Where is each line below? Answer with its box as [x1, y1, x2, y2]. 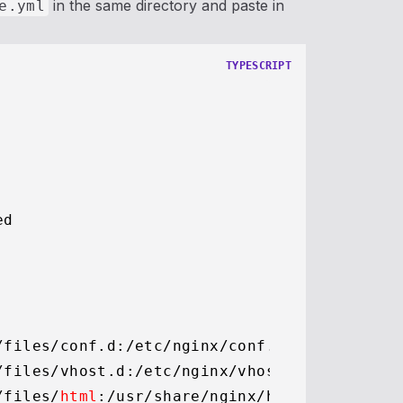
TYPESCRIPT [226, 59, 291, 72]
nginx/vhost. [182, 363, 294, 380]
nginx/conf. [172, 337, 276, 354]
